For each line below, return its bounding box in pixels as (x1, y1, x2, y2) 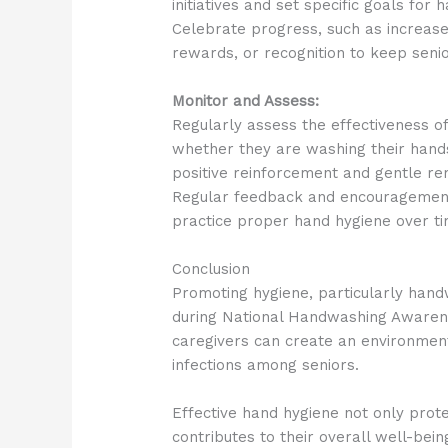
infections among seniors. (172, 356, 360, 375)
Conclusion (172, 260, 251, 279)
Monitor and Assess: (172, 92, 320, 111)
